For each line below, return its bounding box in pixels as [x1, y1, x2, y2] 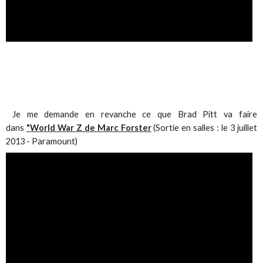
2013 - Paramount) [6, 136, 78, 146]
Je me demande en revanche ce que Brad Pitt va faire [6, 109, 257, 119]
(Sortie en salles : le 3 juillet [151, 122, 257, 133]
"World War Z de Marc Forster [26, 122, 151, 133]
